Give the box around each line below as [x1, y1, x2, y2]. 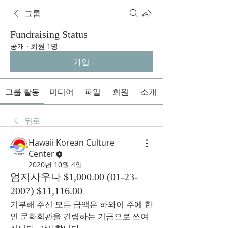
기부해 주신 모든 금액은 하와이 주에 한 [10, 198, 153, 210]
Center [28, 148, 54, 159]
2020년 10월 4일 [28, 159, 82, 169]
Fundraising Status [10, 28, 88, 40]
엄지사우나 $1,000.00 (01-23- [10, 170, 138, 182]
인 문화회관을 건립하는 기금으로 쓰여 [10, 210, 149, 222]
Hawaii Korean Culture [28, 137, 115, 148]
